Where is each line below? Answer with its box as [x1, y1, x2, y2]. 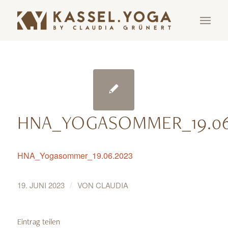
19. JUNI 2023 [17, 180, 65, 191]
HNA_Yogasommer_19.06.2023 [17, 149, 133, 161]
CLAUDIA [95, 180, 128, 191]
